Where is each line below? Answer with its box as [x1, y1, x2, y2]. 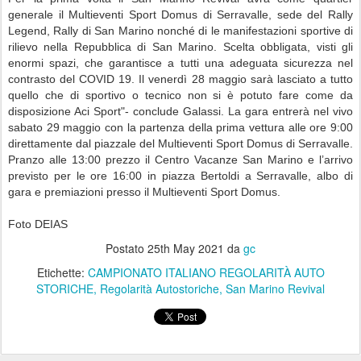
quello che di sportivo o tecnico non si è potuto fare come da [8, 89, 353, 102]
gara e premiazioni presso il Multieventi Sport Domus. [8, 185, 280, 198]
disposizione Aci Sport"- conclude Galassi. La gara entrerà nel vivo [8, 105, 353, 118]
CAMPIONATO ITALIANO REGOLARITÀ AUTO [87, 264, 325, 280]
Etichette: [36, 264, 88, 280]
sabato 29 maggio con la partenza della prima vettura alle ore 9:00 [8, 121, 353, 134]
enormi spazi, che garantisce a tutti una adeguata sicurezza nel [8, 56, 353, 69]
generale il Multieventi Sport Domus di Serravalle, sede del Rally [8, 8, 353, 21]
